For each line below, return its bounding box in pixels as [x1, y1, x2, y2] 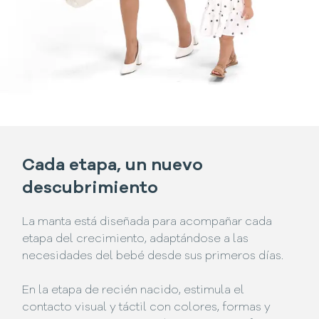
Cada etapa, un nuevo [22, 157, 204, 175]
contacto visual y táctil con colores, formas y [22, 302, 271, 314]
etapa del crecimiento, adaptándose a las [22, 234, 249, 246]
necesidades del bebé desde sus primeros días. [22, 251, 284, 263]
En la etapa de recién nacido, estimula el [22, 285, 245, 297]
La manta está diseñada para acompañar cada [22, 216, 273, 229]
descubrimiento [22, 180, 159, 198]
